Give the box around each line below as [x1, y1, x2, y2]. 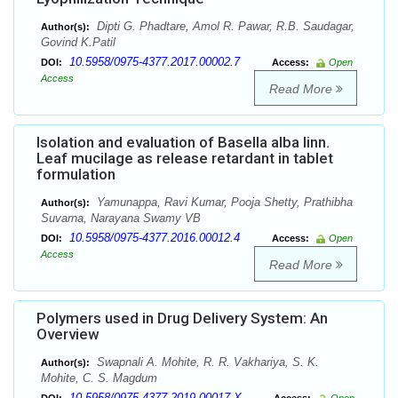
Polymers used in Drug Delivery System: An [36, 309, 328, 328]
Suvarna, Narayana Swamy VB [41, 211, 201, 226]
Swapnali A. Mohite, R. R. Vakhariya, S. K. [93, 355, 319, 370]
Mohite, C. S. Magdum [41, 371, 157, 386]
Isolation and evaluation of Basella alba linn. [36, 133, 330, 152]
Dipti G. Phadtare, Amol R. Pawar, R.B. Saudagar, [93, 20, 354, 34]
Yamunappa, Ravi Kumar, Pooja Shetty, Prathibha [93, 195, 353, 210]
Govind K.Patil [41, 36, 115, 50]
